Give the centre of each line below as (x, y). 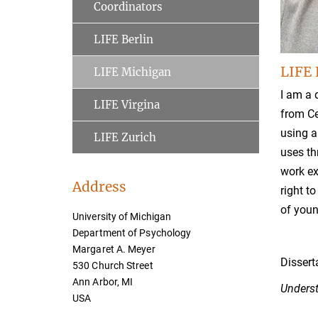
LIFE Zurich (125, 137)
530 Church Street (113, 265)
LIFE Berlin (124, 39)
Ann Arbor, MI (103, 282)
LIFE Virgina (127, 105)
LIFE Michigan (132, 72)
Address (99, 187)
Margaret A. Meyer (114, 249)
